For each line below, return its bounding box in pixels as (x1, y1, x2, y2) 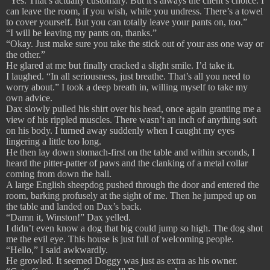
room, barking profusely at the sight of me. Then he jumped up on (6, 190, 256, 201)
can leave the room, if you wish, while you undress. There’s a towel (6, 6, 263, 17)
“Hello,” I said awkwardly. (6, 245, 108, 256)
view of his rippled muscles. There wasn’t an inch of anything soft (6, 115, 257, 125)
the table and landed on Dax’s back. (6, 201, 142, 212)
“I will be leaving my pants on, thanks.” (6, 28, 157, 39)
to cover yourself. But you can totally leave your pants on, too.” (6, 17, 247, 28)
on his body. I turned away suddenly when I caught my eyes (6, 125, 234, 136)
